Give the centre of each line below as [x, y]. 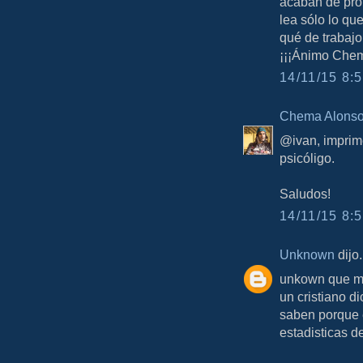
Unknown [307, 255]
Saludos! [305, 193]
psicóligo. [307, 158]
